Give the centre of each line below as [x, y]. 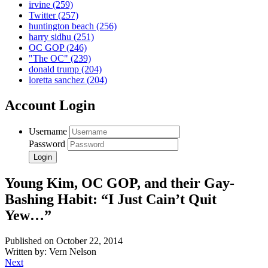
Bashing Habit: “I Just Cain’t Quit [111, 200]
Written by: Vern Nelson [51, 252]
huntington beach [63, 26]
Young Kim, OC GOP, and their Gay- [120, 183]
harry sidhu [51, 37]
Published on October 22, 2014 [64, 241]
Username [48, 132]
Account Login [50, 106]
